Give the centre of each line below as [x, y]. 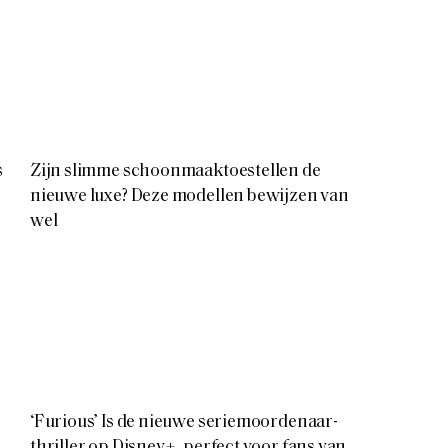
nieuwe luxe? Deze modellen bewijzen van [189, 196]
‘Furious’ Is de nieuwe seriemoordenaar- [183, 422]
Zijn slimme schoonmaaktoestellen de [175, 171]
